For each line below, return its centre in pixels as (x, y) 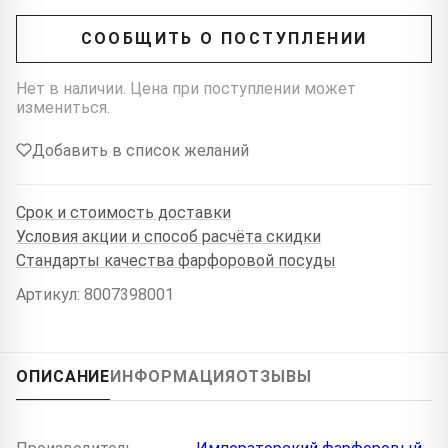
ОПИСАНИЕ (63, 376)
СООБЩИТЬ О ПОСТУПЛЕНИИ (224, 39)
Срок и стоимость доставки (123, 213)
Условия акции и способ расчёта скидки (168, 237)
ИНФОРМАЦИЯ (173, 376)
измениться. (63, 107)
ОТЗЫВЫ (274, 376)
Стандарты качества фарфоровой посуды (176, 261)
